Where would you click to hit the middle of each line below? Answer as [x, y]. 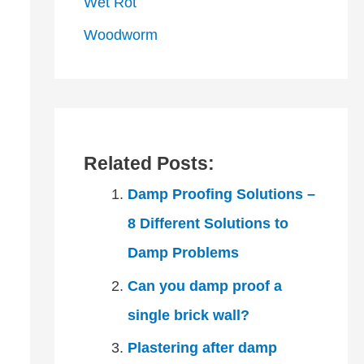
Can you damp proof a [204, 286]
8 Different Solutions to [208, 223]
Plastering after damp [202, 348]
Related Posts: [149, 164]
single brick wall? [188, 315]
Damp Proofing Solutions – [221, 194]
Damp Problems [183, 253]
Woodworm [120, 35]
